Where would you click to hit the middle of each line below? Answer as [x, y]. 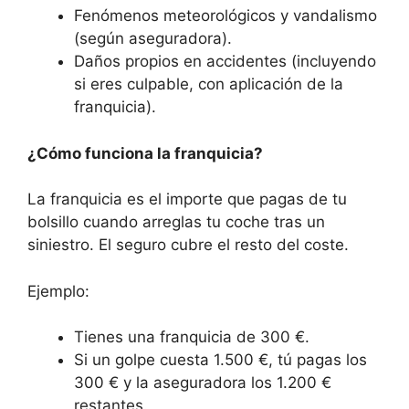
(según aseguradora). [153, 39]
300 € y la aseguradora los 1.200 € [203, 383]
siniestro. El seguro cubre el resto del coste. [188, 245]
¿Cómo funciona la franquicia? [145, 153]
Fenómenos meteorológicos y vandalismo [225, 16]
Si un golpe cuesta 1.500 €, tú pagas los [220, 360]
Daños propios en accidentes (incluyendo [225, 62]
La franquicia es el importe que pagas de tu [187, 199]
